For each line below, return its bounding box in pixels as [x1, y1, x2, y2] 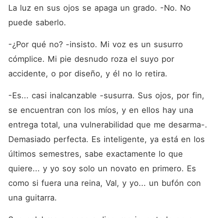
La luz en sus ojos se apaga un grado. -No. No [8, 3, 191, 13]
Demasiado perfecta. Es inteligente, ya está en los [8, 134, 205, 144]
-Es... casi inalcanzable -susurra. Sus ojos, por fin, [8, 91, 204, 100]
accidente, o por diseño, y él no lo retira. [8, 69, 167, 78]
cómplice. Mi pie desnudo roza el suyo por [8, 54, 174, 64]
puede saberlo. [8, 18, 66, 27]
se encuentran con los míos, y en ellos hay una [8, 105, 193, 115]
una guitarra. [8, 193, 57, 202]
